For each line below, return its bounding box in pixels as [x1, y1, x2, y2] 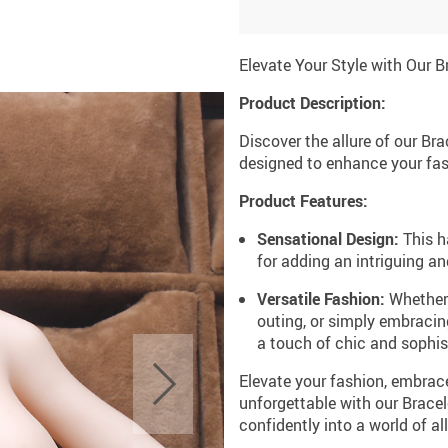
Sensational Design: [257, 228, 399, 250]
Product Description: [239, 92, 386, 114]
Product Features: [239, 190, 368, 212]
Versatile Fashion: [257, 288, 385, 310]
